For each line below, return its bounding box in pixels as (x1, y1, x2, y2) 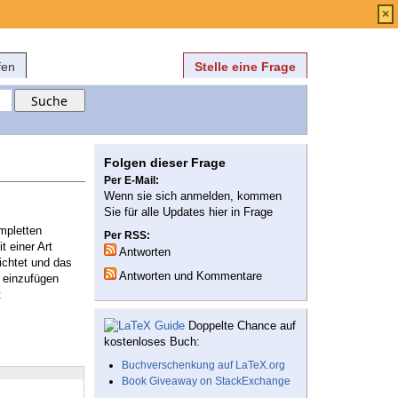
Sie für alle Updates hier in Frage (104, 205, 273, 219)
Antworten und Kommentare (116, 269, 262, 283)
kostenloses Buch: (104, 335, 200, 349)
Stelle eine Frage (195, 60, 296, 74)
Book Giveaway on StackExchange (122, 375, 291, 388)
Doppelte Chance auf (185, 319, 296, 333)
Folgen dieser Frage (104, 155, 226, 171)
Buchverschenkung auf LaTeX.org (122, 359, 285, 372)
